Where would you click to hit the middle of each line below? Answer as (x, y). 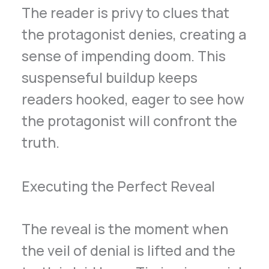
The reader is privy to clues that (126, 13)
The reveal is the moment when (125, 228)
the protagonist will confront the (130, 121)
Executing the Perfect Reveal (119, 186)
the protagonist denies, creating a (134, 35)
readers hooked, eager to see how (133, 99)
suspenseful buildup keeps (110, 78)
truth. (41, 143)
